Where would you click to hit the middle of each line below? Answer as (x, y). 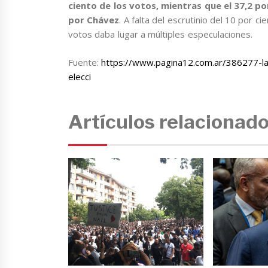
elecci (80, 76)
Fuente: (85, 62)
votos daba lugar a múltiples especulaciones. (160, 34)
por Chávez (94, 20)
